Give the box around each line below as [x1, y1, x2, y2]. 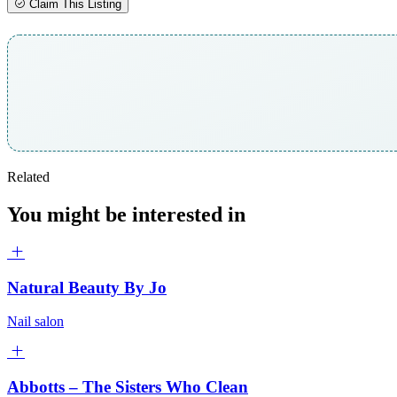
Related [7, 169, 50, 185]
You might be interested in [7, 203, 245, 226]
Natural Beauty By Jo [7, 277, 167, 297]
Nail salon [7, 314, 64, 330]
